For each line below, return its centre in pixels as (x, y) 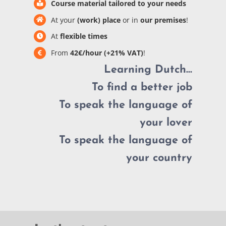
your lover (166, 123)
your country (159, 158)
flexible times (82, 36)
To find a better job (142, 87)
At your (63, 20)
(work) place (99, 20)
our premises (162, 20)
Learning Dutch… (148, 70)
